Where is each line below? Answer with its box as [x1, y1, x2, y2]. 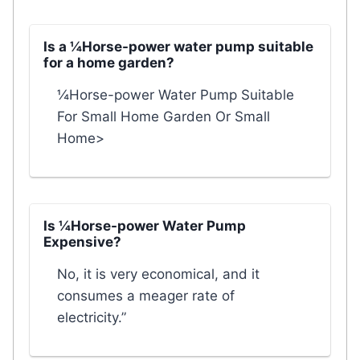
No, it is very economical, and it [57, 265, 260, 282]
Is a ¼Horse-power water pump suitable [43, 38, 313, 55]
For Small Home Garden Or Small [57, 108, 270, 125]
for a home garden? [43, 54, 174, 71]
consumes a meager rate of [57, 287, 235, 304]
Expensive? [43, 233, 121, 250]
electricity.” [57, 309, 126, 325]
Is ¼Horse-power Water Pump [43, 217, 246, 234]
